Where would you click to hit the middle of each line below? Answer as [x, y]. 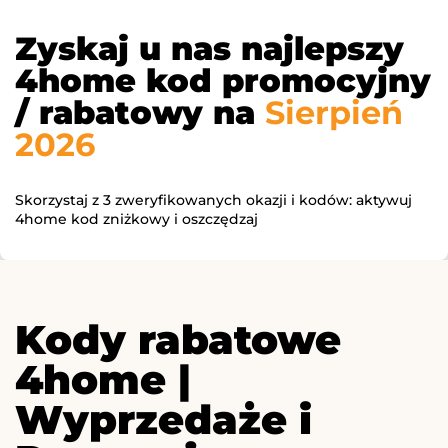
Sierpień [334, 113]
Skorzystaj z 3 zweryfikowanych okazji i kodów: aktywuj [213, 200]
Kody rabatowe [178, 340]
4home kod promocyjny [223, 81]
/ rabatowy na [140, 113]
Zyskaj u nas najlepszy [209, 49]
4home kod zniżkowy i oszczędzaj [136, 219]
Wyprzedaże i [163, 420]
